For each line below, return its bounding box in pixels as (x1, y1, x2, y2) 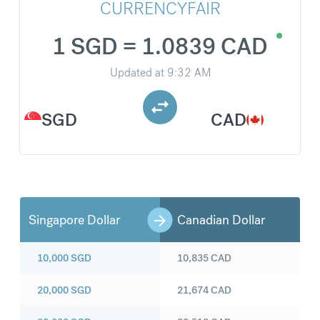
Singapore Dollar (29, 211, 120, 229)
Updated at (109, 65, 164, 81)
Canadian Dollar (177, 211, 265, 229)
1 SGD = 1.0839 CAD (52, 32, 268, 62)
